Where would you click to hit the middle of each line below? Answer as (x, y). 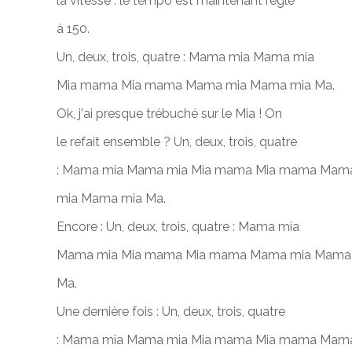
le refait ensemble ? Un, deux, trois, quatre (177, 141)
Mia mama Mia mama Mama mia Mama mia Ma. (196, 85)
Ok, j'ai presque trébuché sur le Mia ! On (169, 113)
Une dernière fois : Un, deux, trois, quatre (171, 311)
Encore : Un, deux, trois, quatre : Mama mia (178, 226)
